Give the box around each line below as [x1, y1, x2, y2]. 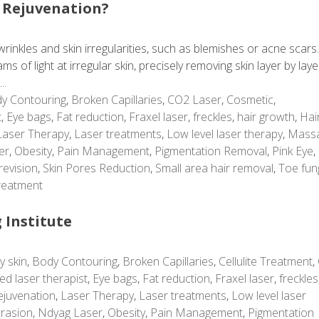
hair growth [237, 109, 295, 125]
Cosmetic [226, 92, 273, 108]
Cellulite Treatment [219, 253, 313, 269]
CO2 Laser [167, 92, 221, 108]
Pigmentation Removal [155, 143, 267, 159]
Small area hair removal [155, 160, 273, 176]
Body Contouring [32, 253, 117, 269]
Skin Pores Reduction [43, 160, 150, 176]
